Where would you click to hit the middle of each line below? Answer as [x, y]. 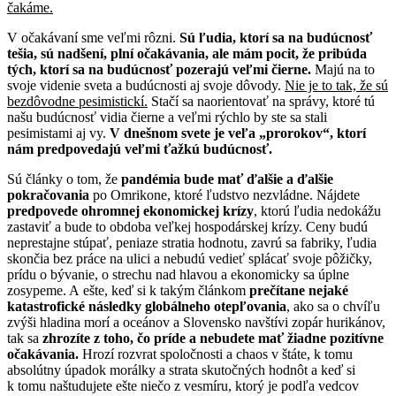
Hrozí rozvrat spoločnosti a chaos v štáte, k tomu [217, 354]
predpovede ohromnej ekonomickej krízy [130, 210]
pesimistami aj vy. [58, 133]
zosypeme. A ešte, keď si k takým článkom [128, 290]
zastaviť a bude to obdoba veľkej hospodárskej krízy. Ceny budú [187, 226]
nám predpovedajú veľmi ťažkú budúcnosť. [140, 148]
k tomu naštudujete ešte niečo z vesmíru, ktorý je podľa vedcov [183, 385]
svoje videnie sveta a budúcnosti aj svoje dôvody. [146, 85]
